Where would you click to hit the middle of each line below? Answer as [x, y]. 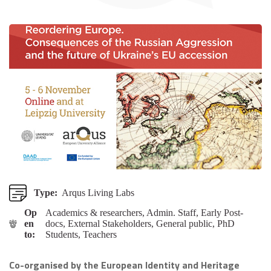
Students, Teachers [81, 234]
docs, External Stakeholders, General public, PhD [140, 224]
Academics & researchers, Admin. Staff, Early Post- [145, 213]
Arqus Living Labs [98, 193]
